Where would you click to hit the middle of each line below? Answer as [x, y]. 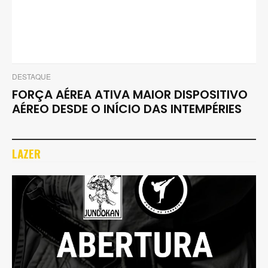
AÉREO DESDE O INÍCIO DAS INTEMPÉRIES [127, 109]
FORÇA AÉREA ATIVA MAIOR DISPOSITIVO [130, 95]
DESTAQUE [31, 77]
